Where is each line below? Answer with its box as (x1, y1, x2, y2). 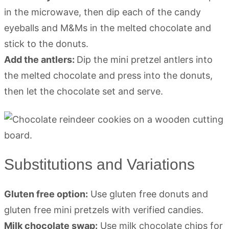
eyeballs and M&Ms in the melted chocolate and (4, 22, 211, 33)
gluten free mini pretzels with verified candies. (4, 204, 203, 215)
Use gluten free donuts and (88, 189, 208, 199)
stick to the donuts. (4, 38, 88, 49)
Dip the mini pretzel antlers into (77, 54, 213, 65)
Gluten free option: (4, 189, 88, 199)
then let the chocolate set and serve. (4, 86, 163, 97)
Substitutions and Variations (4, 156, 195, 173)
